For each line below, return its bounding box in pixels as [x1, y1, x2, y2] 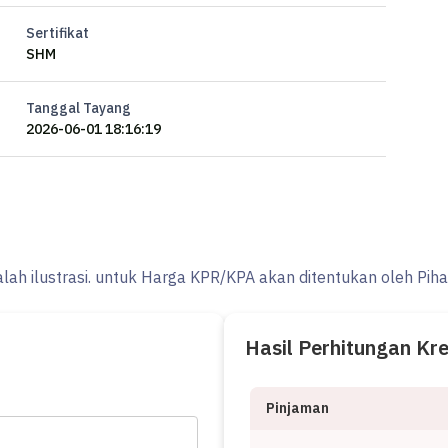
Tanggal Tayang [26, 99, 131, 117]
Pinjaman [266, 399, 329, 417]
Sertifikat [26, 24, 89, 42]
